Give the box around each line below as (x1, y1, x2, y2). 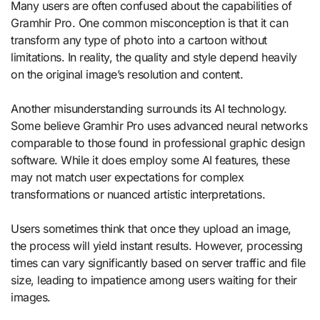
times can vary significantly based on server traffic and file (11, 256, 306, 271)
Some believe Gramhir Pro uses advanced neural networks (11, 119, 308, 134)
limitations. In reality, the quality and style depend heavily (11, 50, 297, 65)
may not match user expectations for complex (11, 170, 244, 185)
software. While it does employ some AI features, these (11, 153, 290, 168)
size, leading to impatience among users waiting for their (11, 273, 297, 288)
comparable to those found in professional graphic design (11, 136, 305, 151)
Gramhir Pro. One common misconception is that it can (11, 16, 289, 31)
